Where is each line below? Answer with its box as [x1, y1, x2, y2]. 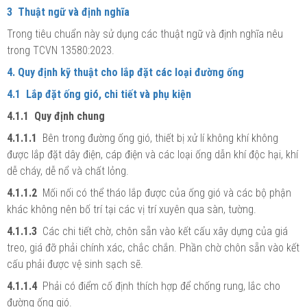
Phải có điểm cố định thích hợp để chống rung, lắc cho [42, 279, 280, 293]
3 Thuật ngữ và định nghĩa [7, 5, 130, 19]
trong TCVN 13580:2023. [7, 43, 114, 57]
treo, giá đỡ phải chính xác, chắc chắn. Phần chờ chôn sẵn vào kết [7, 241, 299, 254]
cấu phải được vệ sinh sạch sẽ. [7, 257, 143, 271]
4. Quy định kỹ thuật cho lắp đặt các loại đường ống [7, 65, 244, 79]
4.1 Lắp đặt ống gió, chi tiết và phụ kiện [7, 87, 191, 101]
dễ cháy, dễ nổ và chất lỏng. [7, 164, 129, 177]
